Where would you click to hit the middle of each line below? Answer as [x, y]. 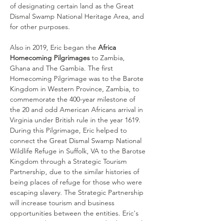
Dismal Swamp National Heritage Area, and [78, 16]
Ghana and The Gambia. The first [62, 68]
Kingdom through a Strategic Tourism [69, 161]
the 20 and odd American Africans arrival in [77, 110]
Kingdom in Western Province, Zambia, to [75, 89]
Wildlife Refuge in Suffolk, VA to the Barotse [79, 151]
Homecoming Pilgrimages [50, 58]
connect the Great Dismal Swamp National [77, 141]
